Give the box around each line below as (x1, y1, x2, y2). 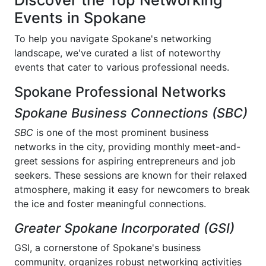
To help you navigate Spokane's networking (14, 33, 211, 45)
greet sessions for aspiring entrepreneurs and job (14, 155, 236, 167)
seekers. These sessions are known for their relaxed (14, 169, 247, 181)
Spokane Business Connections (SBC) (14, 105, 248, 121)
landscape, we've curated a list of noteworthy (14, 47, 221, 59)
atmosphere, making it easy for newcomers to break (14, 183, 250, 195)
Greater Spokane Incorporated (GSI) (14, 220, 235, 236)
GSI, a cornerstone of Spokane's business (14, 242, 201, 254)
